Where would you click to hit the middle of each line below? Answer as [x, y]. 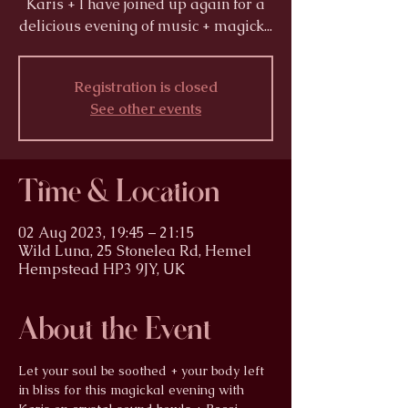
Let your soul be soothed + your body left [143, 371]
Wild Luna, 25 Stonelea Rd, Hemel [135, 251]
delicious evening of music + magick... [146, 26]
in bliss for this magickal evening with [133, 390]
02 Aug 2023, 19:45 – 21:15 [107, 233]
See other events [146, 109]
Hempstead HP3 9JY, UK [102, 270]
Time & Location [119, 192]
